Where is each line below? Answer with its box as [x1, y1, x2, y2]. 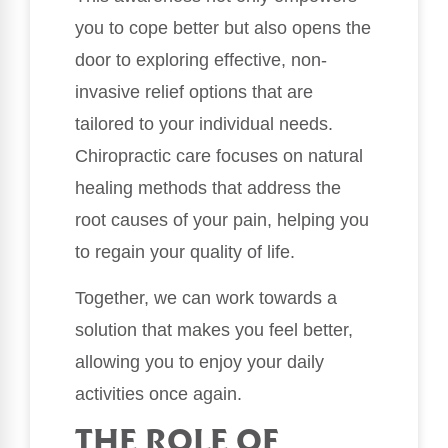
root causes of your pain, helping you [75, 209, 369, 230]
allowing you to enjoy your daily [75, 352, 324, 373]
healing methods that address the [75, 177, 341, 198]
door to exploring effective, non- [75, 49, 327, 70]
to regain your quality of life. [75, 241, 295, 262]
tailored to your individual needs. [75, 113, 333, 134]
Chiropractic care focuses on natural [75, 145, 363, 166]
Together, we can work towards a [75, 288, 337, 309]
